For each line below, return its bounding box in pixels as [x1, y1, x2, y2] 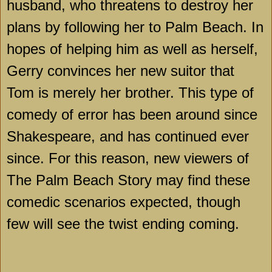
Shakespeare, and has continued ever [7, 128, 249, 145]
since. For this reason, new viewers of [7, 150, 249, 167]
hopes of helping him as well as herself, [7, 41, 258, 58]
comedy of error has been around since [7, 106, 257, 123]
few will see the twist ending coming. [7, 216, 239, 233]
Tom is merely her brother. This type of [7, 84, 254, 101]
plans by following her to [7, 19, 165, 36]
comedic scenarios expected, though [7, 194, 240, 211]
